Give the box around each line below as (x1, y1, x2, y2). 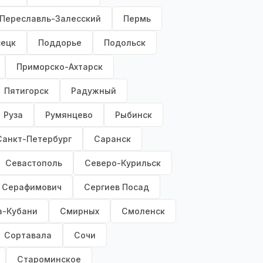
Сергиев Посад (84, 182, 149, 193)
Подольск (104, 38, 146, 48)
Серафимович (2, 182, 62, 193)
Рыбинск (115, 110, 152, 120)
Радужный (71, 86, 116, 96)
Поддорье (38, 38, 82, 48)
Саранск (94, 134, 131, 144)
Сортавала (4, 230, 52, 241)
